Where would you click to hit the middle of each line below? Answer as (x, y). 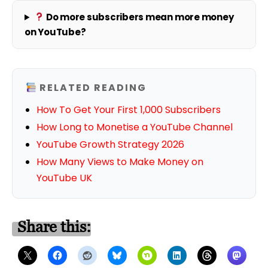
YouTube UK (64, 178)
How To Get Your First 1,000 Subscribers (129, 109)
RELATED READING (92, 87)
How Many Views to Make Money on (120, 162)
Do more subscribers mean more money (139, 17)
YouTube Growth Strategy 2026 (110, 144)
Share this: (54, 226)
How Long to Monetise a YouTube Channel (135, 127)
